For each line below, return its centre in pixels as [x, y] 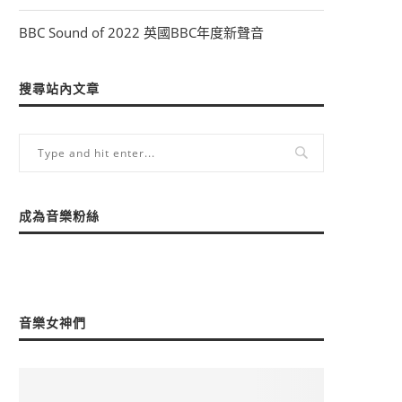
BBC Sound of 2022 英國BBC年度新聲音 [141, 32]
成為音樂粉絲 [59, 216]
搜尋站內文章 [59, 89]
